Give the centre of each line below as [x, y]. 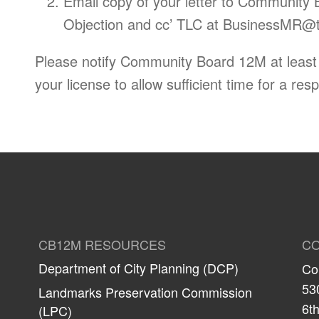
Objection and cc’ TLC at [143, 23]
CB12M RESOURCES [102, 244]
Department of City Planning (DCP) [138, 267]
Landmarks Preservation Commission [145, 292]
